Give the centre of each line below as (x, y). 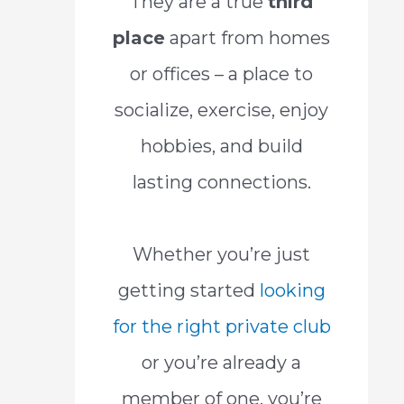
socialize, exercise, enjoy (222, 110)
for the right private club (221, 326)
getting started (188, 290)
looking (292, 290)
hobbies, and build (221, 146)
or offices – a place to (222, 74)
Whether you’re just (222, 254)
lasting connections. (221, 182)
